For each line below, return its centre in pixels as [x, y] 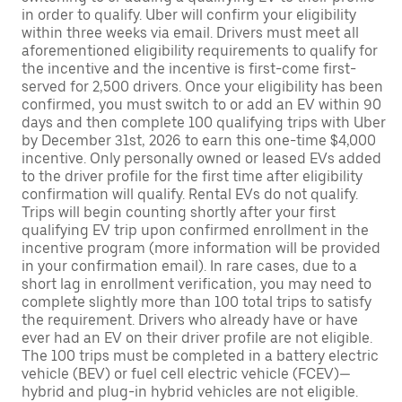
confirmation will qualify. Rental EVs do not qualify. [190, 194]
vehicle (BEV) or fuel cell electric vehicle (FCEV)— [186, 374]
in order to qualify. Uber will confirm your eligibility [189, 15]
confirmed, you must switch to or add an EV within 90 [201, 105]
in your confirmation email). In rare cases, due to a [189, 266]
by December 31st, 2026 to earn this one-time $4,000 [199, 140]
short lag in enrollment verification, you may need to [197, 284]
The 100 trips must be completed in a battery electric [200, 356]
